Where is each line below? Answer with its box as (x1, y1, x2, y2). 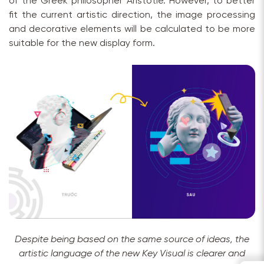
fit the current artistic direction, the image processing (9, 10, 255, 21)
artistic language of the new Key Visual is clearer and (19, 249, 245, 259)
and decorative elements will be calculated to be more (9, 24, 255, 35)
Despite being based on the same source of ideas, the (15, 235, 249, 245)
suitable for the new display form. (9, 38, 155, 49)
